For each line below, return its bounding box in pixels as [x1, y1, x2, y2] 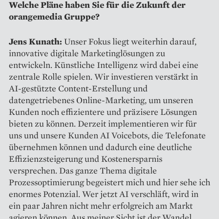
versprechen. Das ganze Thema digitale [9, 164, 157, 176]
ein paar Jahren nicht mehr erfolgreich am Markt [9, 199, 193, 211]
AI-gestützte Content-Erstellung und [9, 82, 148, 94]
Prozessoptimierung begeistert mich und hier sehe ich [9, 176, 210, 188]
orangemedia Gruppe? [9, 10, 100, 22]
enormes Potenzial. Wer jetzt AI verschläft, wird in [9, 188, 198, 199]
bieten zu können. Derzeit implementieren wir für [9, 117, 197, 129]
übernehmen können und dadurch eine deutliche [9, 141, 192, 153]
